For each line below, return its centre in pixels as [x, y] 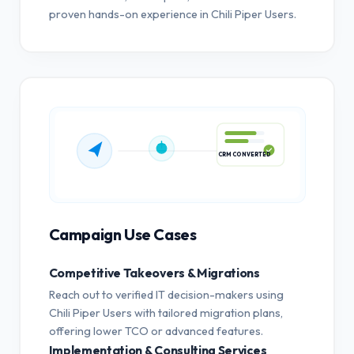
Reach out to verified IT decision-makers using [166, 294]
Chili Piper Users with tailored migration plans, [166, 313]
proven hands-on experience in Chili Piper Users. [172, 14]
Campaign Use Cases [122, 234]
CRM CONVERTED [244, 159]
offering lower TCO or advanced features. [156, 331]
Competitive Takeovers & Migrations [154, 272]
